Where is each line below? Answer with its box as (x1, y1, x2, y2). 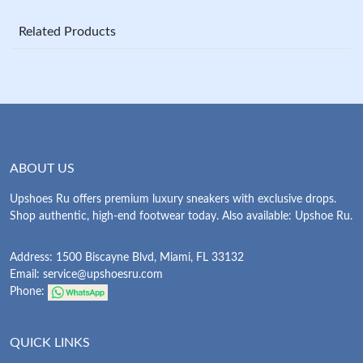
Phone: (10, 286, 48, 298)
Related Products (19, 25, 116, 39)
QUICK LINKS (10, 336, 90, 350)
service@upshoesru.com (43, 269, 163, 281)
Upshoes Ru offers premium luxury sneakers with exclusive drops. (10, 194, 336, 206)
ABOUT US (10, 162, 75, 176)
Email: (10, 269, 43, 281)
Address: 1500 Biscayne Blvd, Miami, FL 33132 (10, 252, 244, 264)
